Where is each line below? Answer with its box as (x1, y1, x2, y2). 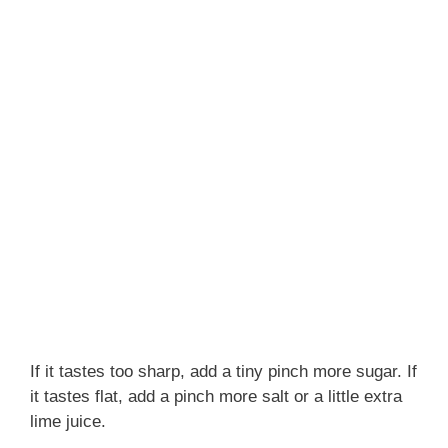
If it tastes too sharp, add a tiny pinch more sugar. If (30, 361, 417, 381)
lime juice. (30, 411, 106, 431)
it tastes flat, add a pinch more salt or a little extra (30, 386, 402, 406)
